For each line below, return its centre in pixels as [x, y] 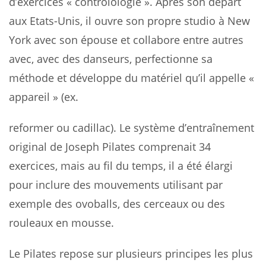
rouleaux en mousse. [61, 222]
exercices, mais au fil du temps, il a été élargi [121, 165]
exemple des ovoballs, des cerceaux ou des [117, 203]
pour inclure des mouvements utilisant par [116, 184]
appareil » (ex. [44, 96]
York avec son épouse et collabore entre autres [126, 39]
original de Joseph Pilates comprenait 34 [110, 146]
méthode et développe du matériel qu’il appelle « [132, 77]
